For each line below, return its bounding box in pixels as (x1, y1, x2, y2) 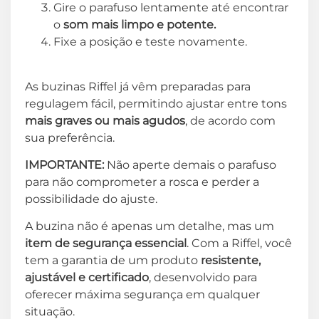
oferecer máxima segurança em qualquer (25, 288, 260, 302)
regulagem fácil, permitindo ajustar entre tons (25, 96, 287, 110)
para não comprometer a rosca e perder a (25, 174, 259, 189)
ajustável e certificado (25, 271, 149, 285)
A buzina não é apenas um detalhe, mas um (25, 219, 274, 234)
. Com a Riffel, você (187, 236, 292, 251)
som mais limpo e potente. (63, 18, 216, 32)
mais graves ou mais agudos (25, 113, 185, 127)
